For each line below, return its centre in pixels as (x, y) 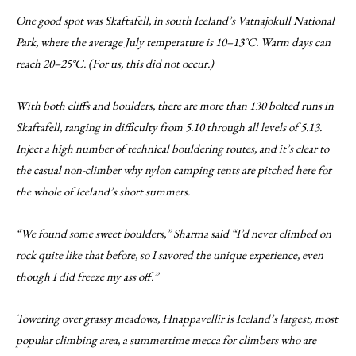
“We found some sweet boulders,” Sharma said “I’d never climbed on (174, 233)
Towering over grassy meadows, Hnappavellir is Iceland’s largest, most (177, 318)
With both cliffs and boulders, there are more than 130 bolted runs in (175, 105)
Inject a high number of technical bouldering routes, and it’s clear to (172, 148)
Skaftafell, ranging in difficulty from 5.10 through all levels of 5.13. (169, 127)
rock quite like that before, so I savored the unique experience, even (170, 255)
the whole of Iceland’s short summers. (103, 191)
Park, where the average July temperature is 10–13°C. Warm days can (173, 42)
